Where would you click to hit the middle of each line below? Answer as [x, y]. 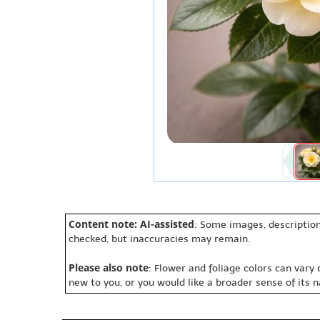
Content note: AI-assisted [131, 224]
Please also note [109, 267]
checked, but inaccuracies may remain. [159, 239]
